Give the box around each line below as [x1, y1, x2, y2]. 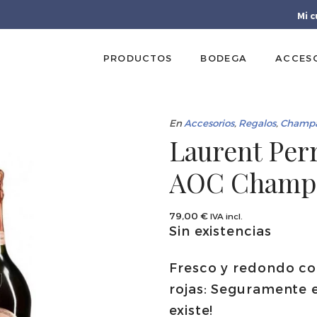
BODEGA [200, 52, 248, 64]
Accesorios [184, 116, 234, 129]
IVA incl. [210, 210, 243, 221]
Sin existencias [169, 222, 272, 238]
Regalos [238, 116, 276, 129]
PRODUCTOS [103, 52, 173, 64]
